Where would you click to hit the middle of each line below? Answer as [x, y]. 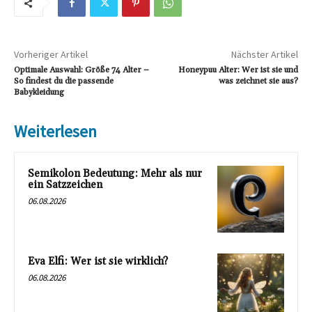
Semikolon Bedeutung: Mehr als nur [115, 174]
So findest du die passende [64, 81]
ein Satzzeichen [65, 185]
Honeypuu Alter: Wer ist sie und [238, 70]
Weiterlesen [55, 132]
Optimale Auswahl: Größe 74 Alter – [81, 70]
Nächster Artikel [264, 55]
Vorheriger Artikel [51, 55]
